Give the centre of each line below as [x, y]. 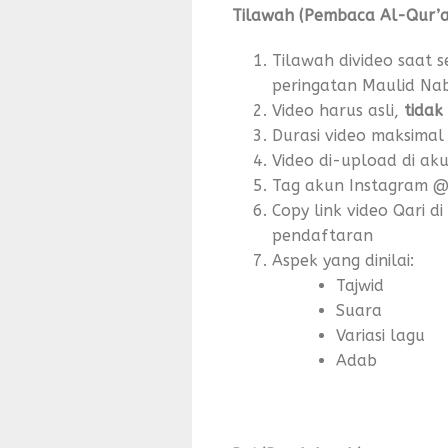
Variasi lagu [380, 335]
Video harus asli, [338, 110]
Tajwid [360, 285]
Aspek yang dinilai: [343, 260]
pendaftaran [322, 235]
